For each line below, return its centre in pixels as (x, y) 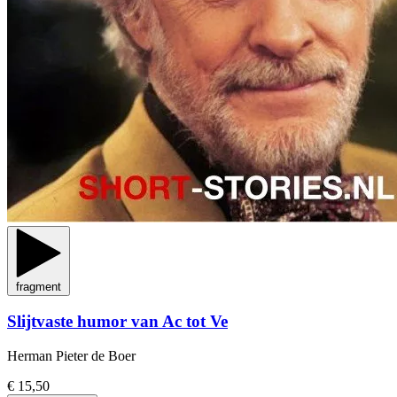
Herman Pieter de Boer (71, 355)
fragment (39, 286)
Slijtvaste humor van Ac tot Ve (117, 322)
